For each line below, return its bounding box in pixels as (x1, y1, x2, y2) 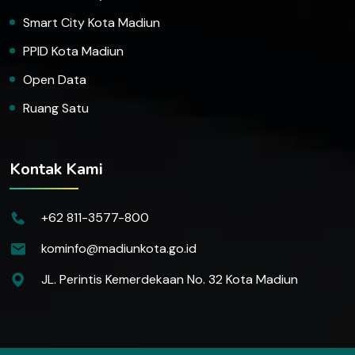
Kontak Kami (10, 158, 103, 180)
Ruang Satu (23, 99, 89, 116)
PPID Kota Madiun (23, 42, 124, 59)
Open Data (23, 71, 86, 88)
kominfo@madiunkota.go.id (41, 239, 197, 257)
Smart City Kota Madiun (23, 13, 160, 31)
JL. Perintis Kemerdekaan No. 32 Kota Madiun (41, 270, 298, 288)
